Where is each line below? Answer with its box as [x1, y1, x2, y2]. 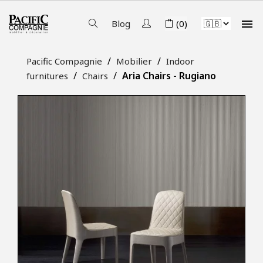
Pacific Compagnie [26, 55, 102, 67]
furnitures [26, 70, 68, 82]
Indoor [166, 55, 194, 67]
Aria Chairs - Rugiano [122, 69, 216, 82]
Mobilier [116, 55, 152, 67]
